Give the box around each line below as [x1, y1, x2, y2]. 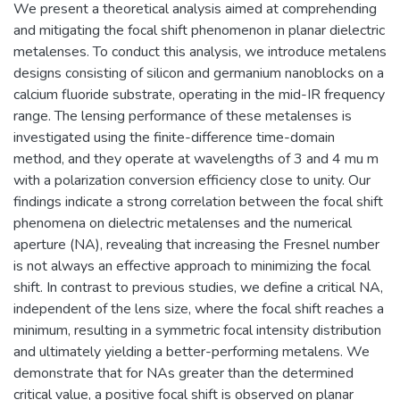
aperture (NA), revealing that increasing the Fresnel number [13, 234, 379, 254]
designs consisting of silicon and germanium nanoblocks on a [13, 62, 384, 83]
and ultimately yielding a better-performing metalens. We [13, 341, 370, 362]
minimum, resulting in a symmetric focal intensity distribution [13, 320, 381, 340]
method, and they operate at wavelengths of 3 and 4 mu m [13, 148, 379, 169]
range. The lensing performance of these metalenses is [13, 105, 352, 126]
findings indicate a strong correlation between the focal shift [13, 191, 383, 212]
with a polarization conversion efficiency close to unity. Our [13, 170, 371, 190]
